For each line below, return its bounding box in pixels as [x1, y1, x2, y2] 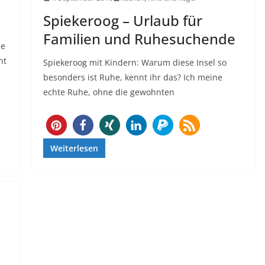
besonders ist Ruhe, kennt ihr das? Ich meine [43, 72, 222, 83]
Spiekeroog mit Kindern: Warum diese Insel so [43, 57, 227, 69]
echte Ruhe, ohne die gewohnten [43, 86, 174, 98]
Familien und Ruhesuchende [43, 29, 235, 49]
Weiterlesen [50, 143, 98, 154]
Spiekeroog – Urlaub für [43, 11, 202, 31]
